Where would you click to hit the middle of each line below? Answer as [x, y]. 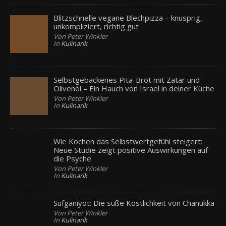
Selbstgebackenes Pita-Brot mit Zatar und [127, 79]
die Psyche [73, 158]
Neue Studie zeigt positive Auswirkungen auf [131, 150]
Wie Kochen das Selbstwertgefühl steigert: [128, 141]
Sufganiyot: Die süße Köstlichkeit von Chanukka [134, 203]
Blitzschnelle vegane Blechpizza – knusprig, [128, 18]
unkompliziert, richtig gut [96, 26]
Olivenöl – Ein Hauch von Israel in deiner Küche [134, 88]
